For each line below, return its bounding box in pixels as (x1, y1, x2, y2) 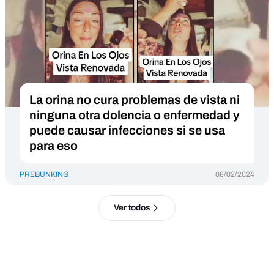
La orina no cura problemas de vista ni (29, 93, 240, 106)
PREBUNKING (20, 170, 69, 179)
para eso (29, 139, 78, 152)
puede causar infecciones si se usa (29, 124, 225, 137)
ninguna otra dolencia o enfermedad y (29, 108, 240, 122)
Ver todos (113, 203, 150, 212)
